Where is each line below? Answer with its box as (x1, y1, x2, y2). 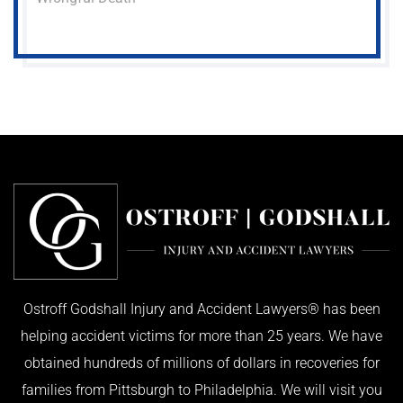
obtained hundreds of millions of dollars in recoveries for (23, 354, 380, 372)
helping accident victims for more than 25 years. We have (21, 327, 382, 345)
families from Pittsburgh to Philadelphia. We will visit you (21, 381, 382, 399)
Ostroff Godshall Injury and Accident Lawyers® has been (22, 300, 381, 318)
